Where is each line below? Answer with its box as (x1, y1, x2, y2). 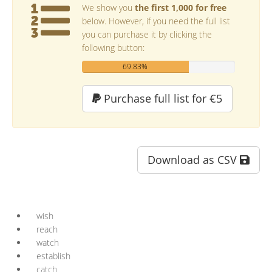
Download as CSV (148, 152, 240, 167)
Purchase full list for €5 (100, 91, 222, 106)
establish (36, 250, 70, 262)
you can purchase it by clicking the (82, 29, 212, 40)
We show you (82, 2, 135, 13)
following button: (82, 42, 144, 53)
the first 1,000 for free (135, 2, 226, 13)
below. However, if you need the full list (82, 15, 230, 27)
